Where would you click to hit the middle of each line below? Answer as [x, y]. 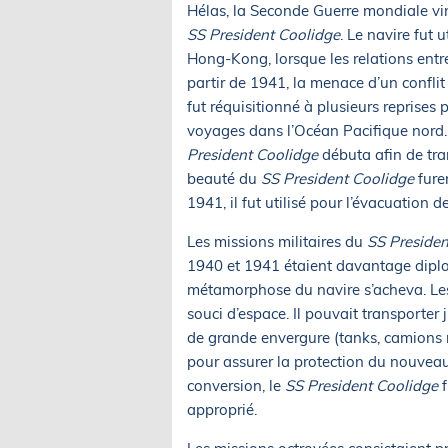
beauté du [224, 178]
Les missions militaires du [277, 241]
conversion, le [236, 385]
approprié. [222, 409]
